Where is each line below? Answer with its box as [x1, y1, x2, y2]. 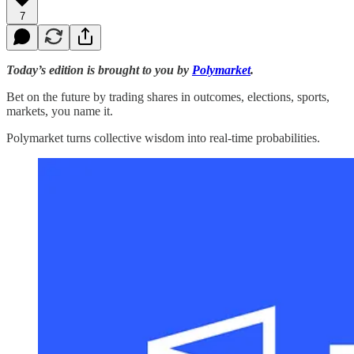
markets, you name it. [6, 104, 113, 118]
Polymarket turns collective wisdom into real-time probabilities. [6, 130, 320, 145]
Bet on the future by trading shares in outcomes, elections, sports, [6, 89, 330, 104]
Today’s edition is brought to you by [6, 62, 192, 77]
